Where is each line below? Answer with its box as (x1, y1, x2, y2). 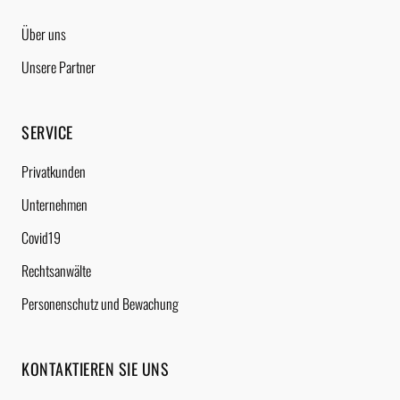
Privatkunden (21, 160, 86, 182)
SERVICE (21, 120, 73, 144)
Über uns (21, 22, 66, 45)
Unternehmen (21, 193, 87, 215)
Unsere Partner (21, 55, 96, 78)
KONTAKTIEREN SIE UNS (21, 356, 169, 380)
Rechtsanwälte (21, 259, 91, 281)
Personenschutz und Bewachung (21, 292, 179, 314)
